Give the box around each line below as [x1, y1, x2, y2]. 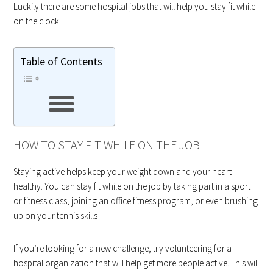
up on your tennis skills [13, 209, 98, 221]
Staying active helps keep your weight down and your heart [13, 165, 232, 177]
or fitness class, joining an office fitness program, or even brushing [13, 194, 258, 207]
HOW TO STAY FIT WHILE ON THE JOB [13, 136, 200, 152]
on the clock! [13, 15, 62, 27]
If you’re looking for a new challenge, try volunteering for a [13, 242, 232, 254]
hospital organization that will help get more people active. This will [13, 257, 260, 269]
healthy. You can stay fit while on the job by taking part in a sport [13, 180, 251, 192]
